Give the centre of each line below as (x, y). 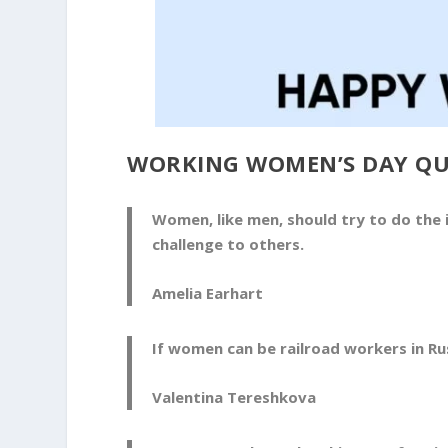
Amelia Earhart (208, 293)
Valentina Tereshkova (234, 397)
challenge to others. (228, 244)
